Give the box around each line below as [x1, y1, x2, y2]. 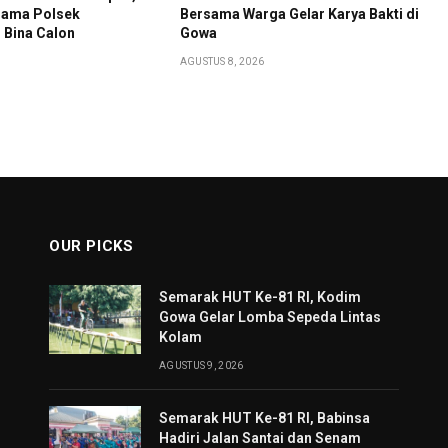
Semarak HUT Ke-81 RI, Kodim [159, 289, 361, 306]
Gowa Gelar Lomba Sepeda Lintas [159, 309, 381, 326]
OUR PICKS [49, 237, 134, 256]
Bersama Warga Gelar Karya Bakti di [179, 6, 419, 23]
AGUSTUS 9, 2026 [159, 360, 244, 372]
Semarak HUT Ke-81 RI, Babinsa [159, 410, 370, 427]
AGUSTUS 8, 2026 [179, 56, 265, 68]
